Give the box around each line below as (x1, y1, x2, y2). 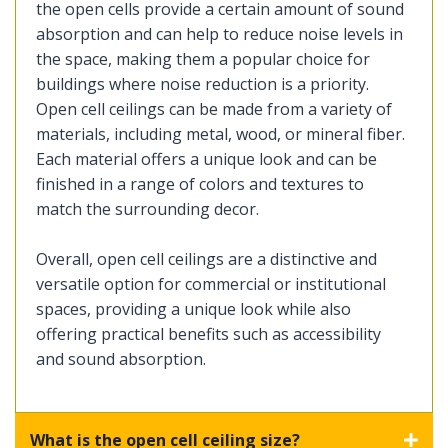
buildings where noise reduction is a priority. (36, 73, 369, 96)
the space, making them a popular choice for (36, 48, 370, 71)
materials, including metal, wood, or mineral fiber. (36, 123, 405, 146)
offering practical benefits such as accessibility (36, 323, 381, 346)
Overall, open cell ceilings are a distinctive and (36, 248, 377, 271)
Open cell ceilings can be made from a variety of (36, 98, 392, 121)
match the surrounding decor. (36, 198, 259, 221)
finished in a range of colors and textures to (36, 173, 364, 196)
